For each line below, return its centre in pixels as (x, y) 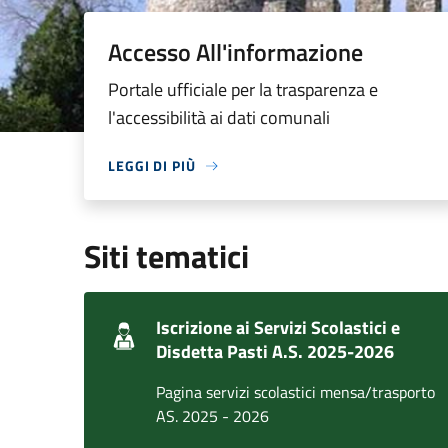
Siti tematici (166, 256)
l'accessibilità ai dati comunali (219, 117)
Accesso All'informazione (235, 52)
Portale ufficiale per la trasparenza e (243, 89)
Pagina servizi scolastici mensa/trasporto (295, 392)
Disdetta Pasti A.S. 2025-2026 (275, 351)
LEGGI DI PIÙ (152, 165)
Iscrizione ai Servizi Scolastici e (278, 327)
